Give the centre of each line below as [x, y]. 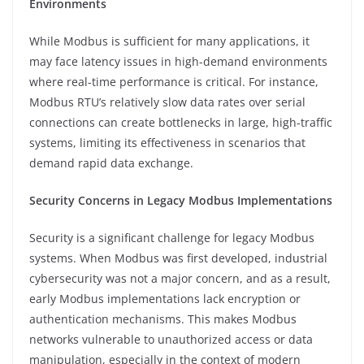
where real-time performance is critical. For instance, [174, 81]
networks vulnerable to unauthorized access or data [171, 339]
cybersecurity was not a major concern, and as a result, [180, 278]
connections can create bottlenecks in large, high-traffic [181, 122]
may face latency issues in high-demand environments [178, 61]
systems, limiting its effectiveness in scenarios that [167, 142]
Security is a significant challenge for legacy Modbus [172, 237]
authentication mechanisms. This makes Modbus [163, 318]
